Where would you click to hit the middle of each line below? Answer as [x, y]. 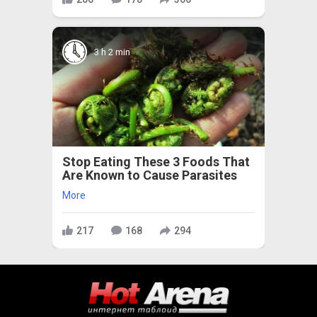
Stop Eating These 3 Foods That [156, 162]
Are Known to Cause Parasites [150, 175]
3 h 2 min [112, 52]
